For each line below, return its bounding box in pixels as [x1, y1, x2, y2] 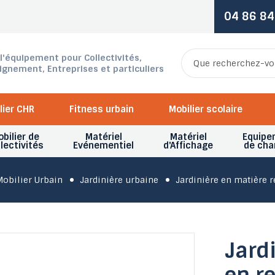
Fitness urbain [69, 103, 134, 115]
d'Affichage [163, 139, 213, 152]
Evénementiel [73, 139, 134, 152]
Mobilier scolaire [168, 103, 242, 115]
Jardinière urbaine [80, 174, 158, 185]
